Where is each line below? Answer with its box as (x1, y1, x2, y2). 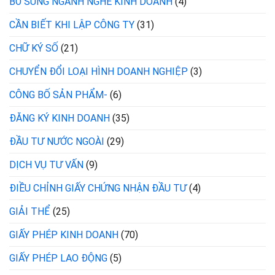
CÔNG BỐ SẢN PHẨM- (9, 89, 107, 101)
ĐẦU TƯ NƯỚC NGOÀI (9, 136, 104, 148)
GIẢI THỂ (9, 206, 50, 218)
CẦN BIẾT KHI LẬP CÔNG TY (9, 19, 134, 31)
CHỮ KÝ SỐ (9, 42, 58, 55)
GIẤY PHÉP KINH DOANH (9, 229, 118, 241)
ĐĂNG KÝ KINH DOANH (9, 112, 110, 125)
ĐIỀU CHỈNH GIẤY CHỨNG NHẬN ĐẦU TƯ (9, 182, 187, 195)
